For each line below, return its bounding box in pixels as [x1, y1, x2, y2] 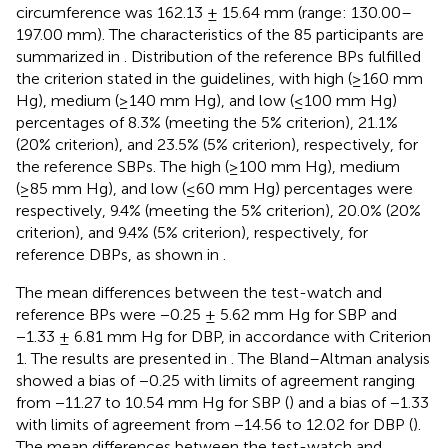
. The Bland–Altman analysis [231, 348, 430, 368]
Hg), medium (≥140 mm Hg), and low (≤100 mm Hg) [16, 90, 397, 110]
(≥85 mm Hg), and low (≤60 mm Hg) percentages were [16, 178, 413, 198]
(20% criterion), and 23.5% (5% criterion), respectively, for [16, 134, 418, 154]
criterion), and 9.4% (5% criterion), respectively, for [16, 222, 368, 242]
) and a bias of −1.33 [289, 392, 429, 412]
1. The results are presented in [16, 348, 231, 368]
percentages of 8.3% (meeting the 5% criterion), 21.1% [16, 112, 398, 132]
